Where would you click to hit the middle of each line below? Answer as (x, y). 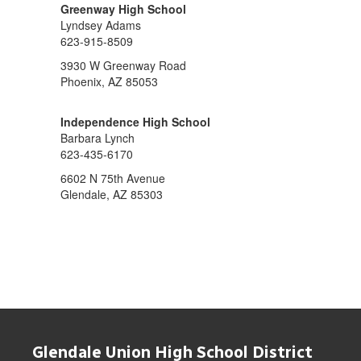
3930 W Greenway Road (123, 65)
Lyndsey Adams (101, 25)
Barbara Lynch (98, 138)
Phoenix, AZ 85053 (109, 81)
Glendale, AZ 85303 (112, 194)
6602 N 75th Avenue (113, 178)
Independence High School (135, 122)
